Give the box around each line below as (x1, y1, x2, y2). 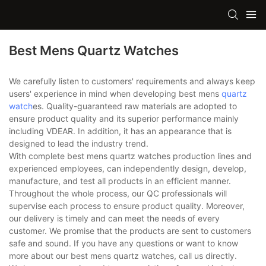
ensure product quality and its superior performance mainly (9, 113, 239, 124)
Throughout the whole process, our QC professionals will (9, 188, 227, 199)
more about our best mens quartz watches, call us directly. (9, 251, 237, 261)
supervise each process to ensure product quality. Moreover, (9, 201, 245, 211)
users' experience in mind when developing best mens (9, 88, 221, 99)
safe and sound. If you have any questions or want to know (9, 238, 238, 249)
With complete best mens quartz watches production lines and (9, 151, 252, 161)
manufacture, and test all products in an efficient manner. (9, 176, 231, 186)
